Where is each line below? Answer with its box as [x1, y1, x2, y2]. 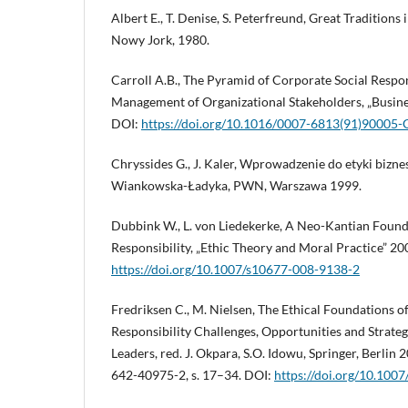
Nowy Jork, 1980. [111, 31, 209, 47]
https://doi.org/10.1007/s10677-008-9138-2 [111, 260, 360, 277]
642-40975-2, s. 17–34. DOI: [111, 367, 274, 382]
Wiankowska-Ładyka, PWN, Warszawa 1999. [111, 177, 362, 193]
